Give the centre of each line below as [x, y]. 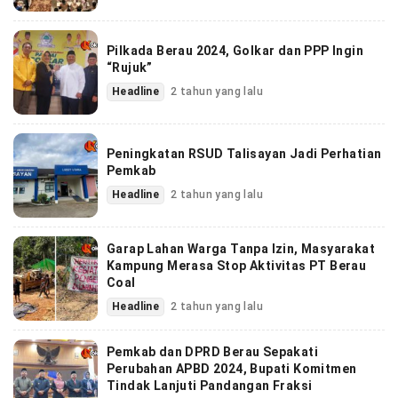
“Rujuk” [130, 68]
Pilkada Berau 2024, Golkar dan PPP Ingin [235, 51]
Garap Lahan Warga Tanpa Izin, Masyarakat [241, 248]
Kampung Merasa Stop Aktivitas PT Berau [237, 265]
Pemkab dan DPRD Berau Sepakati [212, 351]
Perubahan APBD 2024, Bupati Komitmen [232, 368]
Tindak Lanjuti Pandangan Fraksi [210, 385]
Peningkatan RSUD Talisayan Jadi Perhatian [244, 154]
